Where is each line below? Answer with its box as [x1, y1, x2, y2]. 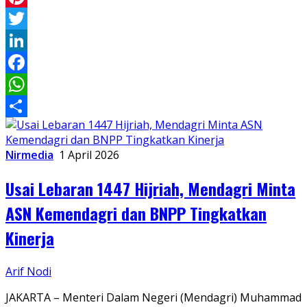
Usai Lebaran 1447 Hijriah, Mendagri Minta [5, 176, 295, 201]
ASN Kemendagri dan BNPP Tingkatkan [5, 201, 267, 226]
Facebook [5, 77, 55, 93]
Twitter [5, 33, 43, 49]
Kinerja [5, 225, 54, 251]
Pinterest [5, 11, 53, 27]
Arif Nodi [5, 263, 51, 279]
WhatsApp [5, 99, 59, 114]
